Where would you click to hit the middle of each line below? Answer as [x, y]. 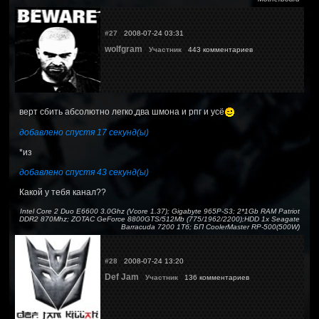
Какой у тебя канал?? [63, 192]
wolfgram [124, 49]
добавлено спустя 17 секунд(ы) [84, 132]
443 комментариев [219, 49]
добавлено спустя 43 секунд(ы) [84, 172]
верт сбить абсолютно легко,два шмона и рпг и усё [122, 111]
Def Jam [122, 277]
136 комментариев [216, 277]
